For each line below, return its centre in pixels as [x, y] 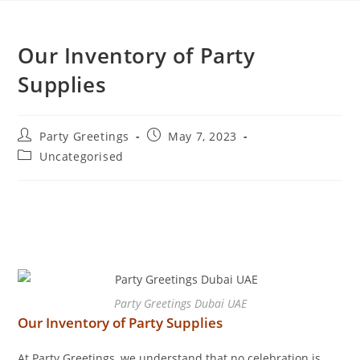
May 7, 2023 [202, 136]
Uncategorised [82, 156]
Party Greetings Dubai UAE [180, 303]
